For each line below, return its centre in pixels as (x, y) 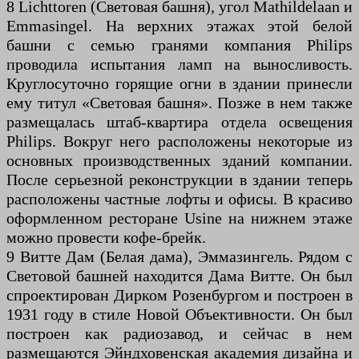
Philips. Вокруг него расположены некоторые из (179, 141)
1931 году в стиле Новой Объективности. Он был (179, 315)
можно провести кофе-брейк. (106, 238)
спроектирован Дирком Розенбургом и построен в (179, 295)
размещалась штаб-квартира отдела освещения (179, 122)
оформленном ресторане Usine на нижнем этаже (179, 218)
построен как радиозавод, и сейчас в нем (179, 334)
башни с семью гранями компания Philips (179, 45)
